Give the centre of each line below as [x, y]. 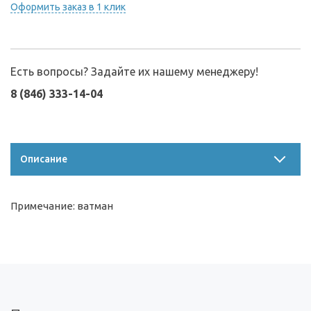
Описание [44, 159]
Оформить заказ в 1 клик [68, 7]
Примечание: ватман [62, 206]
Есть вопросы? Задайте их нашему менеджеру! [134, 72]
